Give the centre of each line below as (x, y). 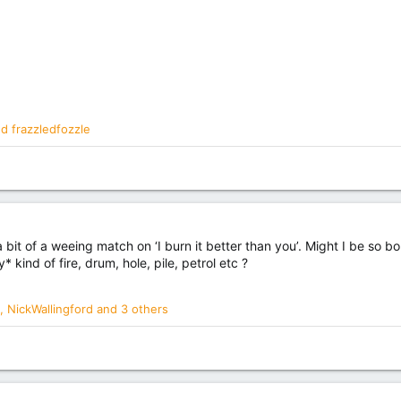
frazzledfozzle (51, 128)
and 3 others (131, 308)
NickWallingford (50, 308)
